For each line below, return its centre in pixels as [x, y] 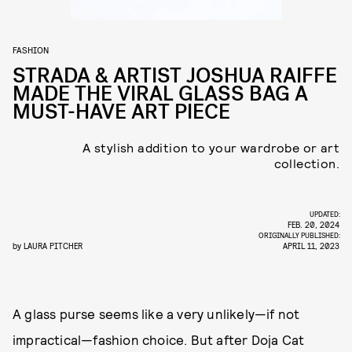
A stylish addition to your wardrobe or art [211, 147]
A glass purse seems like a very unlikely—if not [156, 313]
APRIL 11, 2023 [311, 246]
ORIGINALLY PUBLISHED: [300, 235]
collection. [306, 163]
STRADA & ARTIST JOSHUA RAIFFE [175, 76]
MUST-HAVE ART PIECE [121, 112]
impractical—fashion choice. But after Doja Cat [159, 339]
